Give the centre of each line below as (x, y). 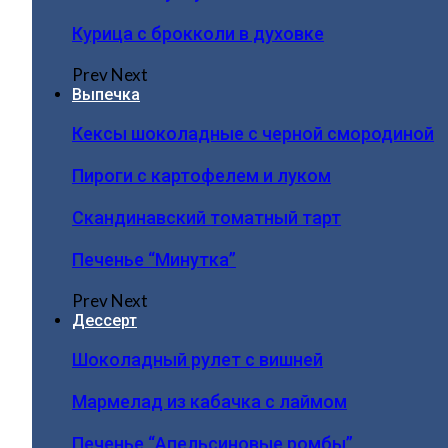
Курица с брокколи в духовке (198, 33)
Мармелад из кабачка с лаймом (209, 401)
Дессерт (104, 320)
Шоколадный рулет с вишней (197, 359)
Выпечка (106, 94)
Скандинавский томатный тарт (206, 217)
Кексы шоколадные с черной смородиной (253, 133)
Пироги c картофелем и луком (201, 175)
